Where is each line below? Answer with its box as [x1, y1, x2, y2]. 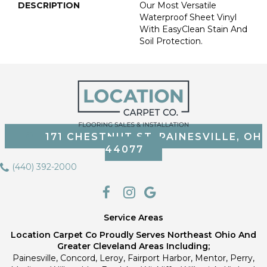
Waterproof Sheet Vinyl [139, 12, 237, 23]
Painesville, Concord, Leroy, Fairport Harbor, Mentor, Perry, [13, 252, 254, 263]
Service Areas [104, 212, 163, 223]
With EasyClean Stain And [139, 24, 247, 35]
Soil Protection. [139, 36, 203, 46]
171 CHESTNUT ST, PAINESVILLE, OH [45, 131, 262, 143]
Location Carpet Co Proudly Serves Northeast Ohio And [11, 229, 256, 240]
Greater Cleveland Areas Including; [57, 240, 210, 252]
